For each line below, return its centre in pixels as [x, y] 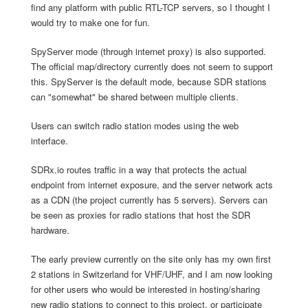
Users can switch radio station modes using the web [135, 125]
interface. [49, 141]
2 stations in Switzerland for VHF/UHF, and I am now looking [152, 274]
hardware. [50, 230]
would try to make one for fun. [90, 22]
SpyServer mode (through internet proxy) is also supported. [148, 51]
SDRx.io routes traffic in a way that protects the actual [139, 169]
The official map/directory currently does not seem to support [152, 66]
